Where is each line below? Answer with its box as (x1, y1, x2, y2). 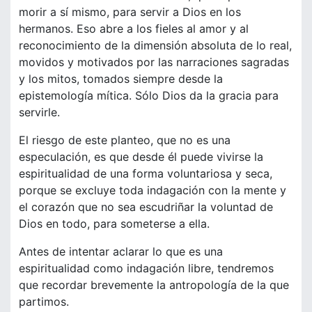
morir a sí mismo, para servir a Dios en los (19, 5, 241, 19)
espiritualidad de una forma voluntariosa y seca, (19, 166, 272, 181)
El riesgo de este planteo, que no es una (19, 133, 231, 148)
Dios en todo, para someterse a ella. (19, 217, 210, 231)
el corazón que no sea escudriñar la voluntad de (19, 200, 273, 214)
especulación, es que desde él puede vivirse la (19, 150, 263, 164)
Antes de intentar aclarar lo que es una (19, 244, 223, 259)
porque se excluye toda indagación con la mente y (19, 183, 286, 198)
